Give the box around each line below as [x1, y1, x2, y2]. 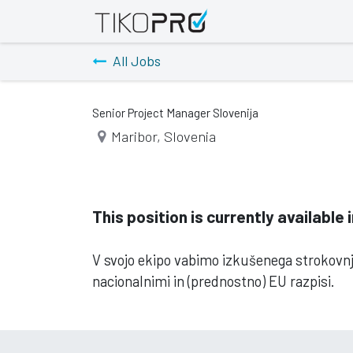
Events [277, 14, 310, 28]
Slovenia [163, 127, 216, 145]
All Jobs [113, 52, 161, 70]
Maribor [110, 127, 157, 145]
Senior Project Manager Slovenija [92, 105, 258, 120]
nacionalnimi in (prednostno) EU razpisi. [92, 272, 335, 290]
